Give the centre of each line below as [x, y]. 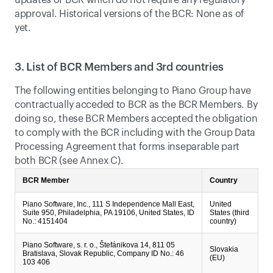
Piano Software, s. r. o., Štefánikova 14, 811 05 [99, 245]
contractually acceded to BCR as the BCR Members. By [136, 105]
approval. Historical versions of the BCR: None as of [130, 14]
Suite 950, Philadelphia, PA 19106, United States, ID [108, 213]
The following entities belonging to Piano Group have [133, 91]
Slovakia [224, 249]
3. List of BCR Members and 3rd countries [119, 67]
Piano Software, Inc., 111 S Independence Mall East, [108, 204]
